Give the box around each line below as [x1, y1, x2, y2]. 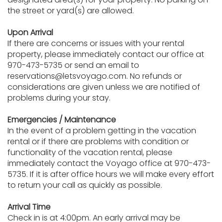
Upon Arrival [7, 27, 53, 38]
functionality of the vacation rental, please [7, 147, 172, 158]
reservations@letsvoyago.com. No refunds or [7, 70, 182, 82]
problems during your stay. [7, 92, 111, 104]
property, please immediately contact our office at [7, 49, 204, 60]
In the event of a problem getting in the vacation [7, 125, 196, 136]
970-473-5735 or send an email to [7, 59, 139, 71]
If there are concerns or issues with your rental [7, 38, 184, 49]
